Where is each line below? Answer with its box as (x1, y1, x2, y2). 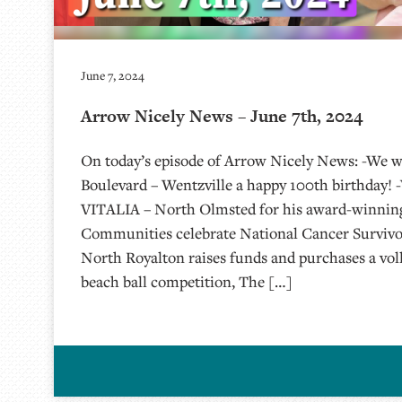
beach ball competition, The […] (81, 271, 293, 292)
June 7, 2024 (81, 67, 144, 83)
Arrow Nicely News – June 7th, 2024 (81, 104, 363, 128)
